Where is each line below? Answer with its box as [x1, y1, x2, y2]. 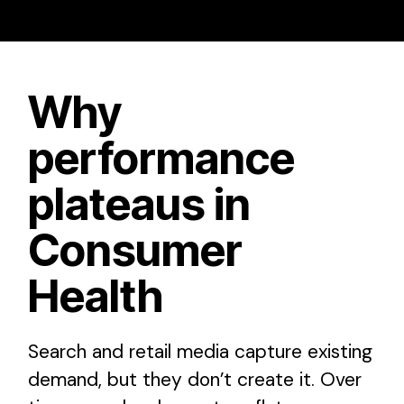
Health [28, 269, 163, 323]
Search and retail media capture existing [28, 338, 372, 364]
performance [28, 131, 295, 185]
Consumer [28, 223, 243, 277]
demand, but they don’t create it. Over [28, 366, 362, 392]
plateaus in [28, 177, 251, 231]
